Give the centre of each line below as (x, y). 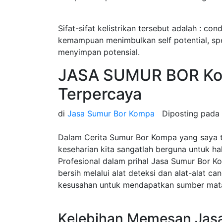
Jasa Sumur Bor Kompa (111, 113)
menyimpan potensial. (99, 52)
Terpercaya (100, 94)
